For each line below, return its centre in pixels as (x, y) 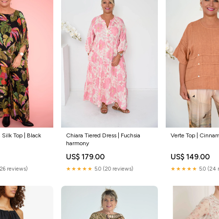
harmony (77, 143)
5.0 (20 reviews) (113, 169)
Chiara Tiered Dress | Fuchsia (103, 135)
